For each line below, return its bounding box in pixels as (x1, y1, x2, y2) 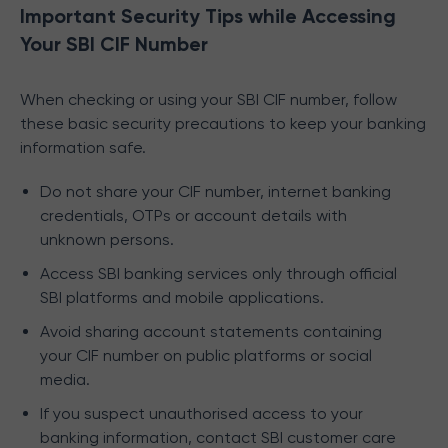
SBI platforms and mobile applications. (40, 288, 324, 307)
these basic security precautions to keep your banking (20, 114, 426, 133)
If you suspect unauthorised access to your (40, 404, 363, 423)
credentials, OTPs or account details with (40, 206, 347, 225)
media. (40, 370, 90, 389)
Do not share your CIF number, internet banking (40, 182, 391, 201)
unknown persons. (40, 230, 174, 249)
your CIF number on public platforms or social (40, 346, 372, 365)
